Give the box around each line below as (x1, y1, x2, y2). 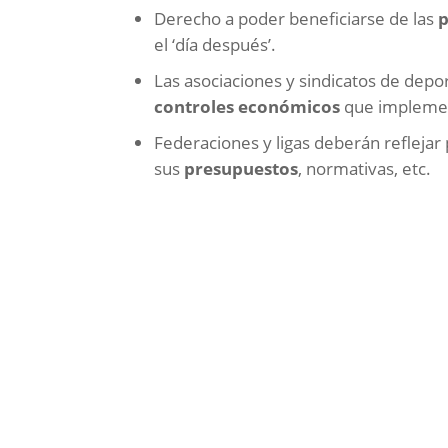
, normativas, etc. (298, 157, 432, 181)
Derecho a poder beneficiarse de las (154, 7, 439, 31)
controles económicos (154, 95, 341, 119)
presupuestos (184, 157, 299, 181)
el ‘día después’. (154, 33, 277, 57)
